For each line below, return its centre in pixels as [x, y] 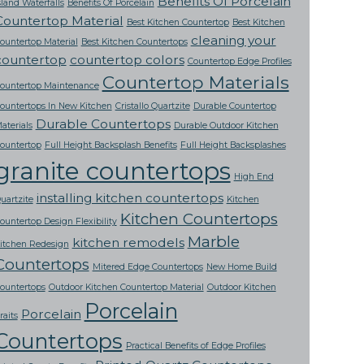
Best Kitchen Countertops [134, 42]
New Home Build [241, 267]
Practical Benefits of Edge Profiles [195, 346]
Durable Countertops [103, 124]
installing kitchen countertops [130, 198]
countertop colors [127, 60]
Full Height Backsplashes [233, 145]
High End [253, 177]
